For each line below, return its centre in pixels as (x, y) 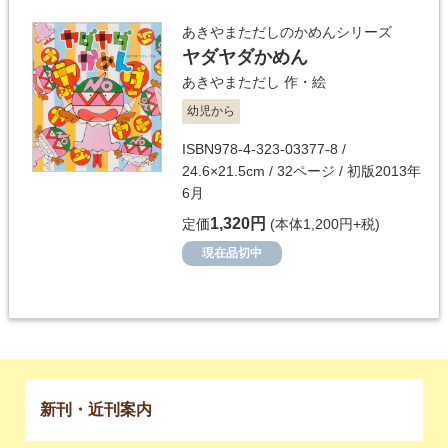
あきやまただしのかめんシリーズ (287, 31)
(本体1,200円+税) (323, 223)
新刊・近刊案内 (96, 409)
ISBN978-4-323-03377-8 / (264, 148)
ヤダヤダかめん (245, 56)
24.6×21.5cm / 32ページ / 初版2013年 (301, 170)
